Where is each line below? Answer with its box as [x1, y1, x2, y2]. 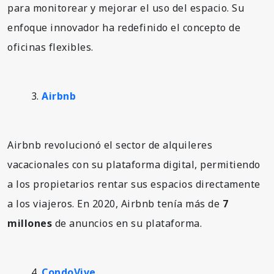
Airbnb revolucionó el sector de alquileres [7, 138, 212, 152]
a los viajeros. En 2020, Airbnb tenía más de [7, 196, 223, 210]
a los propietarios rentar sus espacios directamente [7, 177, 261, 191]
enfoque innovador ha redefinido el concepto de [7, 20, 240, 34]
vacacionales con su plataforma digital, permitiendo [7, 157, 261, 171]
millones [7, 216, 52, 230]
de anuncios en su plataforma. [52, 216, 202, 230]
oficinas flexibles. [7, 40, 94, 54]
